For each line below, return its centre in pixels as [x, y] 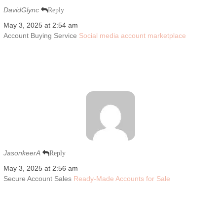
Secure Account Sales [38, 178]
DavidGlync [21, 10]
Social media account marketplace [132, 35]
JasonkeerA [22, 153]
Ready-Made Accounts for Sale [122, 178]
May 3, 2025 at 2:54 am [40, 25]
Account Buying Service [41, 35]
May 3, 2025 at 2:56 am [40, 168]
